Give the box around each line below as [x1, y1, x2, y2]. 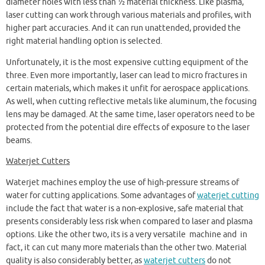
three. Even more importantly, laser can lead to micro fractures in [6, 70, 247, 80]
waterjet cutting [197, 190, 259, 201]
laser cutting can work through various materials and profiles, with [6, 10, 251, 21]
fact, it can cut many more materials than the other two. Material [6, 242, 247, 253]
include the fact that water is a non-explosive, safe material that [6, 203, 244, 214]
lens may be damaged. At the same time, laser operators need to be [6, 109, 255, 119]
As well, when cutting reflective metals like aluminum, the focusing [6, 96, 257, 106]
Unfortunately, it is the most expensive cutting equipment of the [6, 57, 248, 67]
